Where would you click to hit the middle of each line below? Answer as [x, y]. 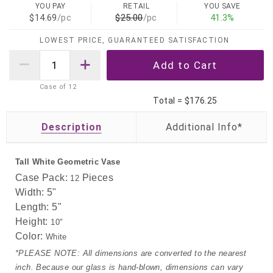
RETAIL [136, 6]
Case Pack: [41, 178]
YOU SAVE [222, 6]
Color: [29, 236]
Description [71, 127]
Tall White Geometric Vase [68, 161]
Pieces [97, 178]
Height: [32, 222]
